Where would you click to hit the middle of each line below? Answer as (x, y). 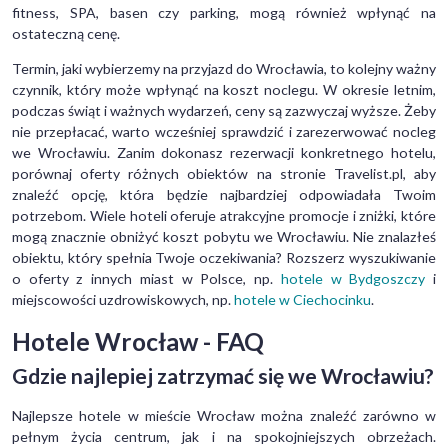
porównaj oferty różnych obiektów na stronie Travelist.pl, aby (224, 173)
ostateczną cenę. (66, 33)
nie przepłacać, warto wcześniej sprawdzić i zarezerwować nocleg (224, 131)
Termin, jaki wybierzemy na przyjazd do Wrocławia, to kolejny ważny (224, 68)
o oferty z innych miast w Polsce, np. (146, 278)
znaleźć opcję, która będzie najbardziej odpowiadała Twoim (224, 194)
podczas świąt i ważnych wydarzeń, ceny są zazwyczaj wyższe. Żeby (224, 110)
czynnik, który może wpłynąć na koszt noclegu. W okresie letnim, (224, 89)
